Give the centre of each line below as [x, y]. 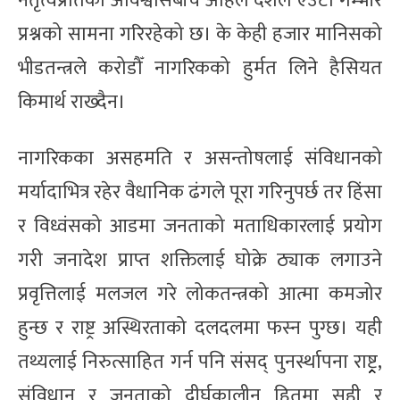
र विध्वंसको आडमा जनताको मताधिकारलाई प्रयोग [200, 226]
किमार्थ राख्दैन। [72, 102]
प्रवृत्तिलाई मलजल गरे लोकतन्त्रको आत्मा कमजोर [200, 294]
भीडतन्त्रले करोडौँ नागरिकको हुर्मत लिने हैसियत [200, 68]
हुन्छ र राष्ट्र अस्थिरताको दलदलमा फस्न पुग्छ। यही [200, 328]
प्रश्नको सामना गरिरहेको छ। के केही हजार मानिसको [200, 34]
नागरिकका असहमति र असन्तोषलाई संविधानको [200, 158]
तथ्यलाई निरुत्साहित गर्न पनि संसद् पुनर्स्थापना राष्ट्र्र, [200, 362]
